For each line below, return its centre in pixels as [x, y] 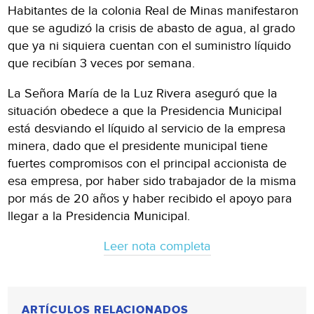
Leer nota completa [157, 246]
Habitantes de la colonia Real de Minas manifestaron [153, 11]
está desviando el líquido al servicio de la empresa [147, 128]
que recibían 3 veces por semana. [102, 63]
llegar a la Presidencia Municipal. [99, 216]
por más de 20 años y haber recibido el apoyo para [150, 198]
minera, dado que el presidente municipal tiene [138, 146]
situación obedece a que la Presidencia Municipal [145, 111]
